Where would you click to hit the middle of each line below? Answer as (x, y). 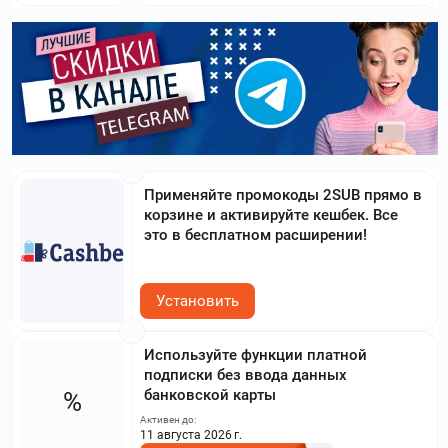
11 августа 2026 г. (191, 434)
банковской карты (210, 394)
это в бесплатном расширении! (255, 234)
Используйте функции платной (255, 354)
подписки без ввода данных (245, 374)
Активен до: (168, 419)
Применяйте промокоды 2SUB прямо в (283, 194)
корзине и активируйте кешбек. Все (271, 214)
